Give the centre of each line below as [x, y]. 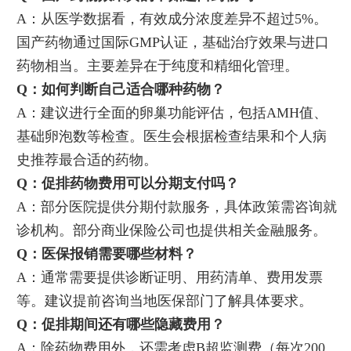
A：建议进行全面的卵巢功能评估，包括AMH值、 [172, 112]
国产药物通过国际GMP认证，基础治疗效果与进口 [172, 42]
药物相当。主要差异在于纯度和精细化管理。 [157, 65]
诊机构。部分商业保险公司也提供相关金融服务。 [171, 230]
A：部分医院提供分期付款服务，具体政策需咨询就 [176, 206]
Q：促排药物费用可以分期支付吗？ [127, 183]
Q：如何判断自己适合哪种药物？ [120, 89]
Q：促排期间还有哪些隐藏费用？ [120, 324]
